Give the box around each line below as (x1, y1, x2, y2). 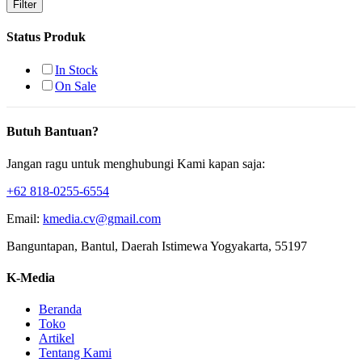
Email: (6, 211, 43, 225)
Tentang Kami (39, 346, 112, 360)
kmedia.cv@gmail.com (43, 211, 161, 225)
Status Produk (6, 29, 86, 44)
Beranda (39, 302, 82, 317)
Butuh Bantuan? (6, 124, 99, 139)
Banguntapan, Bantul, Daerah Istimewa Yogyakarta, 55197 (6, 238, 307, 253)
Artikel (39, 331, 74, 346)
